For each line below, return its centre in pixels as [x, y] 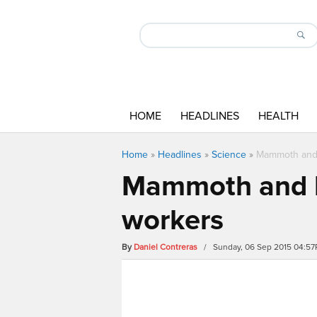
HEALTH [278, 116]
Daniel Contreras [166, 247]
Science [229, 155]
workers [173, 220]
